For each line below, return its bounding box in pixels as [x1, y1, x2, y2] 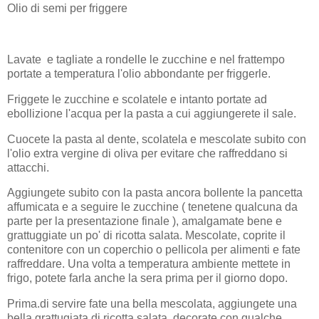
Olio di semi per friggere [7, 2, 130, 15]
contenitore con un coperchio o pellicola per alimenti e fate [7, 244, 300, 256]
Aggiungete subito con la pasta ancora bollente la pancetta [7, 187, 303, 199]
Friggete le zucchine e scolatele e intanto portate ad [7, 93, 267, 105]
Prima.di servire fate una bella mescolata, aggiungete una [7, 298, 297, 310]
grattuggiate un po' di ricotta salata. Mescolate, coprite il [7, 229, 286, 242]
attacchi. [7, 161, 49, 174]
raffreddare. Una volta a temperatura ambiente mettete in [7, 258, 291, 271]
